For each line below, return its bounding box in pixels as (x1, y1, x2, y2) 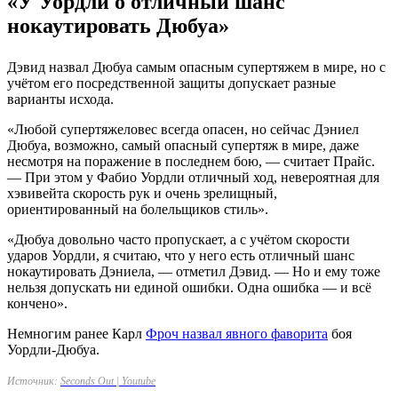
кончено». (7, 295, 68, 311)
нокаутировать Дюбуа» (7, 13, 229, 37)
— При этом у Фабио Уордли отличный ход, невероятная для (7, 169, 379, 185)
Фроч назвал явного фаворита (146, 325, 328, 341)
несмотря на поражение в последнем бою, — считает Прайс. (7, 153, 375, 169)
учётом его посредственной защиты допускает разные (7, 75, 336, 91)
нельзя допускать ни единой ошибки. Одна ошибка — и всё (7, 279, 371, 295)
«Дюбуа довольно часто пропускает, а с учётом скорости (7, 231, 350, 247)
